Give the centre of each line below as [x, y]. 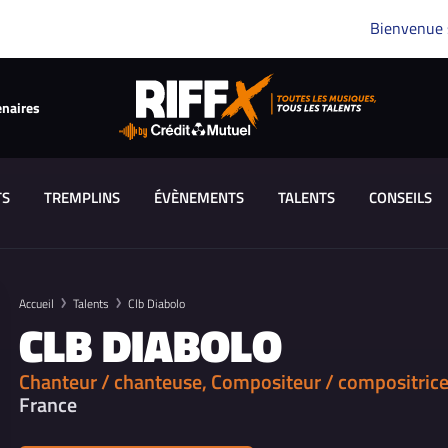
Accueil [36, 303]
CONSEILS [400, 197]
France [48, 404]
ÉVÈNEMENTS [198, 197]
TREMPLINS [81, 197]
